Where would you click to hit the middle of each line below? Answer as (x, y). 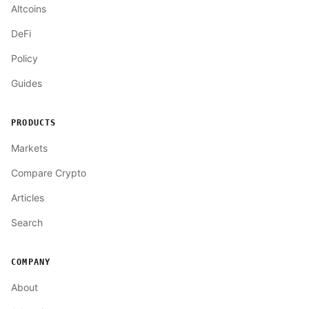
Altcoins (29, 8)
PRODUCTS (34, 122)
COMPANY (31, 262)
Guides (27, 83)
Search (27, 222)
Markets (29, 148)
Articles (28, 197)
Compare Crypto (49, 172)
